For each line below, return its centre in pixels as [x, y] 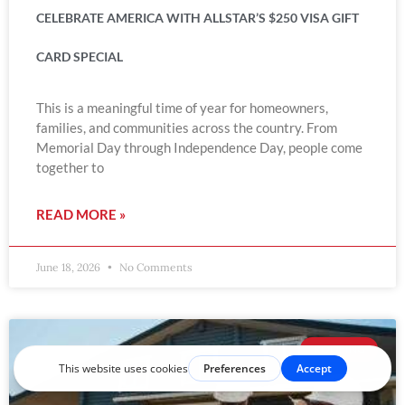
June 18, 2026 [70, 268]
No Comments [155, 268]
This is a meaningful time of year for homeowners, [182, 108]
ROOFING [339, 349]
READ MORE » [81, 215]
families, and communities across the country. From [187, 128]
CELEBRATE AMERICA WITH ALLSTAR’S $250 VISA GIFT [198, 18]
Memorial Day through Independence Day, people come [199, 148]
